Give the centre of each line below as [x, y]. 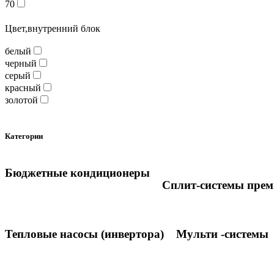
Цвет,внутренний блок [53, 29]
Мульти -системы [222, 234]
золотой [21, 100]
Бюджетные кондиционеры [77, 173]
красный [23, 88]
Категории [24, 136]
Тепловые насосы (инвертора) [84, 234]
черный [21, 64]
